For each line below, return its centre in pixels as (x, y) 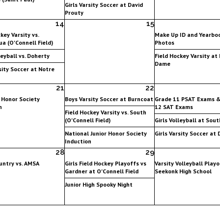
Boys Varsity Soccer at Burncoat (109, 99)
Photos (164, 42)
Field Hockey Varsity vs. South (105, 112)
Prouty (74, 12)
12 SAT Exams (174, 107)
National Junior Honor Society (106, 133)
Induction (78, 141)
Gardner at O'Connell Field (101, 171)
